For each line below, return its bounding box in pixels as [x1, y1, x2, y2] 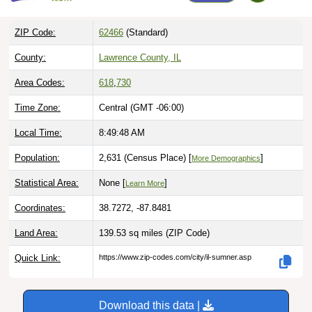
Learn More [125, 164, 164, 173]
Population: [15, 137, 60, 148]
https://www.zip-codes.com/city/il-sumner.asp [99, 237, 251, 247]
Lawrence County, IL [99, 37, 181, 48]
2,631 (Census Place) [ [99, 137, 192, 148]
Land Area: [15, 212, 58, 224]
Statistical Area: [15, 162, 79, 173]
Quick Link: [15, 237, 61, 249]
